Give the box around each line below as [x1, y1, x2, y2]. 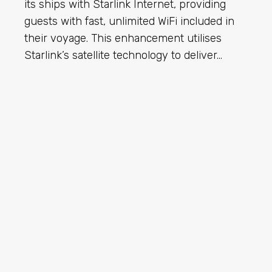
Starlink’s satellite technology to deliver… [24, 49, 222, 62]
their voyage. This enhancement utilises [24, 32, 222, 45]
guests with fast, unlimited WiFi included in [24, 15, 234, 28]
